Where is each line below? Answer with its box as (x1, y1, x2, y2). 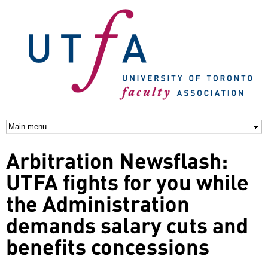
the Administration (6, 194, 190, 217)
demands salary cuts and (6, 216, 248, 238)
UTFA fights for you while (6, 173, 249, 195)
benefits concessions (6, 237, 209, 260)
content (83, 22, 119, 33)
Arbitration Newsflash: (6, 151, 228, 173)
